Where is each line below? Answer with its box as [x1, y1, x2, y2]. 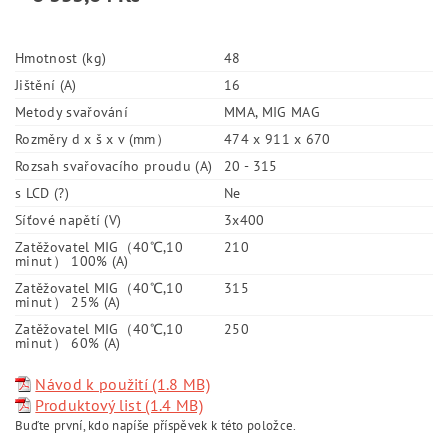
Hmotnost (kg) [15, 48, 107, 67]
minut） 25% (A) [15, 292, 121, 311]
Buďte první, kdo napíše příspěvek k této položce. [15, 416, 297, 434]
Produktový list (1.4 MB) [35, 394, 204, 415]
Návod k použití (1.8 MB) [35, 373, 211, 394]
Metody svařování [15, 102, 129, 121]
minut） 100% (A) [15, 251, 129, 270]
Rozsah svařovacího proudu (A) [15, 156, 213, 175]
